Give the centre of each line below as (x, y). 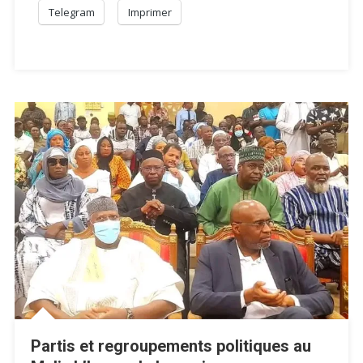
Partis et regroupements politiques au (171, 346)
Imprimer (150, 12)
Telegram (72, 12)
